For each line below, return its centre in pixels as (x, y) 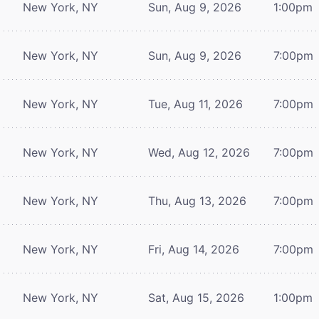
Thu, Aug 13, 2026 (197, 200)
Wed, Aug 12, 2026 (199, 152)
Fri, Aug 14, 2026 (194, 249)
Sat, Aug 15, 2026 (196, 297)
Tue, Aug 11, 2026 (195, 104)
